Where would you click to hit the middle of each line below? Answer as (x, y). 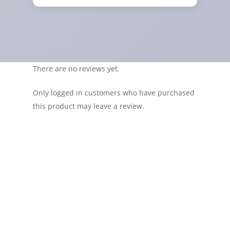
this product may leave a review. (89, 106)
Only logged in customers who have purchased (114, 92)
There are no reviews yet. (76, 68)
